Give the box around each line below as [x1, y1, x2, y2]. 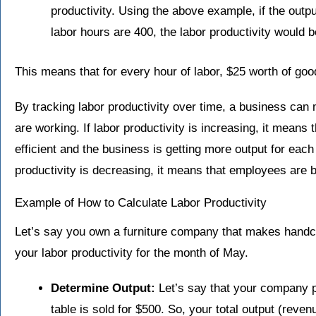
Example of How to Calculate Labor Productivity [15, 195, 267, 209]
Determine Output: [51, 281, 155, 295]
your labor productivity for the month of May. [15, 245, 248, 260]
